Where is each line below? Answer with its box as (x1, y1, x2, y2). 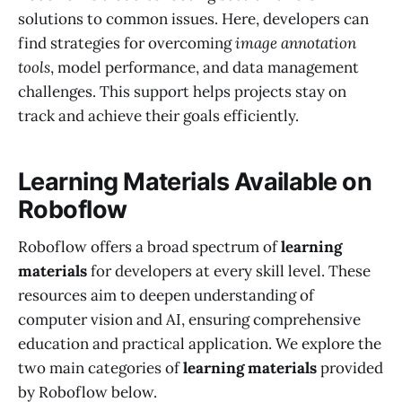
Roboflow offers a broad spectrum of (18, 237, 281, 258)
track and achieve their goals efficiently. (18, 106, 299, 126)
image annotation (235, 33, 356, 53)
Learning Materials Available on (18, 166, 372, 197)
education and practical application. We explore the (18, 334, 381, 354)
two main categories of (18, 358, 183, 379)
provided (317, 358, 383, 379)
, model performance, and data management (50, 57, 359, 77)
